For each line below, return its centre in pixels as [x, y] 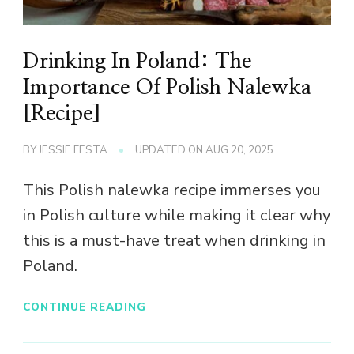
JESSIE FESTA [73, 151]
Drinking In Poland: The [137, 62]
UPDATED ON [170, 151]
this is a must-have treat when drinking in [174, 241]
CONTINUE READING [85, 307]
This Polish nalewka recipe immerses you [172, 190]
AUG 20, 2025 [239, 151]
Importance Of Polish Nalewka [168, 88]
